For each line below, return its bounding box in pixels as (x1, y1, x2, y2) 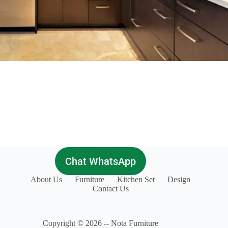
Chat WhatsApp (65, 155, 136, 167)
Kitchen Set (117, 175, 155, 184)
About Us (31, 175, 63, 184)
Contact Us (92, 184, 129, 193)
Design (167, 175, 191, 184)
